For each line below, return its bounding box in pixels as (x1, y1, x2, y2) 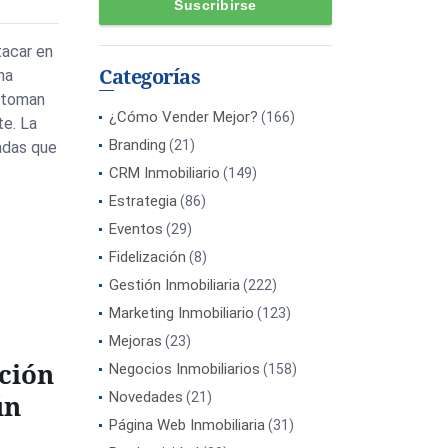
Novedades (109, 388, 183, 406)
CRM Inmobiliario (109, 164, 220, 182)
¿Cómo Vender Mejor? (109, 108, 258, 126)
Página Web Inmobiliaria (109, 416, 265, 434)
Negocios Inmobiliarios (109, 360, 260, 378)
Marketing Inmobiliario (109, 304, 254, 322)
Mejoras (109, 332, 162, 350)
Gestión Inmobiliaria (109, 276, 240, 294)
